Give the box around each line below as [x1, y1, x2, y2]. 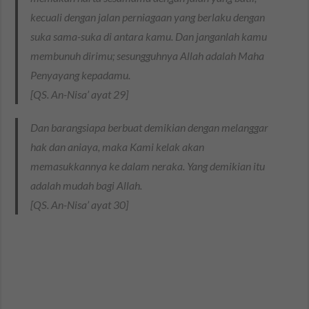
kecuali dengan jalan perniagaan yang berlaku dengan [30, 10, 266, 24]
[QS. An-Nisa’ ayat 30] [30, 198, 129, 212]
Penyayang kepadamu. [30, 68, 131, 82]
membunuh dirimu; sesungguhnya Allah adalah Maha [30, 49, 265, 63]
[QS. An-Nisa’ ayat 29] [30, 88, 129, 101]
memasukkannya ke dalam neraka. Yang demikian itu [30, 159, 266, 173]
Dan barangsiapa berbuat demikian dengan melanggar [30, 121, 269, 134]
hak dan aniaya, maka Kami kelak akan [30, 140, 205, 154]
